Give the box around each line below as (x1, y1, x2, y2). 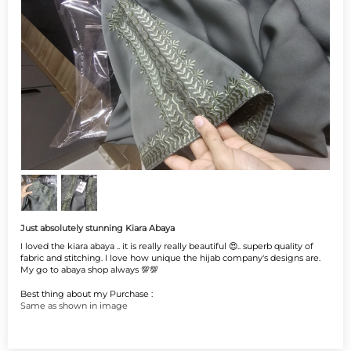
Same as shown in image (20, 300, 128, 312)
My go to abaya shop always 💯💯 (20, 264, 158, 276)
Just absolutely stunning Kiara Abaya (20, 223, 175, 234)
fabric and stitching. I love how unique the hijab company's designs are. (20, 252, 320, 264)
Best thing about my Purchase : (20, 288, 153, 300)
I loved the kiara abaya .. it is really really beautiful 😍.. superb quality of (20, 241, 313, 252)
